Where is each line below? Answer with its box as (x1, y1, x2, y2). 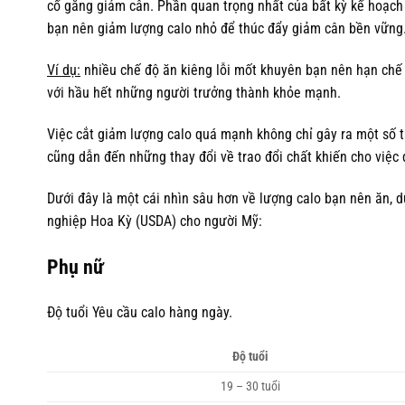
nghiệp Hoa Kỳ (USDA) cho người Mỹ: (47, 212, 262, 230)
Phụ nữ (47, 254, 104, 278)
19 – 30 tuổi (221, 379, 281, 395)
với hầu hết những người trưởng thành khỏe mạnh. (47, 84, 341, 102)
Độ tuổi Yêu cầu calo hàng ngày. (47, 304, 232, 322)
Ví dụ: (47, 61, 80, 80)
